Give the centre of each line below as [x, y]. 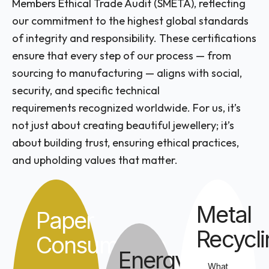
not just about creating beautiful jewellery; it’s [123, 125]
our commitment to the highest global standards [130, 21]
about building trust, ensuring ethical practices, [125, 143]
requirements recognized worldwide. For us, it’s [126, 108]
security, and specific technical [86, 91]
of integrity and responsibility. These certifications [134, 38]
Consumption [101, 245]
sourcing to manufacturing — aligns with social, [127, 73]
